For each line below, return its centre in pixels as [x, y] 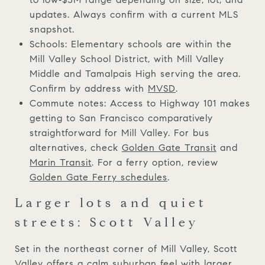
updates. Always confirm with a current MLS [134, 14]
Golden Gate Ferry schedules [98, 177]
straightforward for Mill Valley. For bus [119, 132]
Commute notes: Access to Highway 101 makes [140, 103]
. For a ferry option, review [155, 162]
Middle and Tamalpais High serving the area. [135, 73]
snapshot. [52, 29]
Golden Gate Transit [169, 147]
